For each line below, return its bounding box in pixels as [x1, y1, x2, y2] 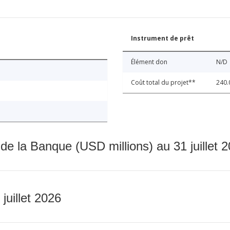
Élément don [131, 57, 167, 66]
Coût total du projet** [131, 78, 196, 87]
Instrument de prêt [131, 33, 194, 43]
